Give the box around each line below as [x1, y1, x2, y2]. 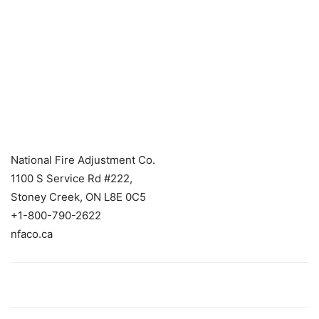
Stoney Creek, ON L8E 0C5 [11, 190, 146, 204]
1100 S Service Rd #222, [11, 172, 132, 186]
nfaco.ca [11, 227, 53, 241]
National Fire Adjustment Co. [11, 153, 155, 167]
